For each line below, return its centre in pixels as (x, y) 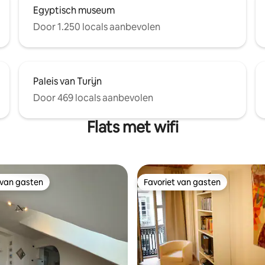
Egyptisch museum (74, 10)
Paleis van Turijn (67, 81)
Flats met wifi (132, 127)
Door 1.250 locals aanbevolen (97, 27)
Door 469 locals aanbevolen (93, 98)
